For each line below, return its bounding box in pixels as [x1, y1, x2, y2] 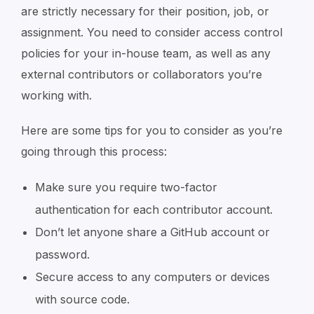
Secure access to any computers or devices [35, 269, 270, 284]
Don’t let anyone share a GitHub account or [35, 224, 270, 239]
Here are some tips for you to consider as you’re [21, 123, 282, 137]
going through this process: [21, 144, 167, 158]
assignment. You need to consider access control [21, 25, 282, 39]
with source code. [35, 292, 130, 306]
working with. [21, 88, 92, 102]
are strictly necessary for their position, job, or [21, 4, 269, 18]
